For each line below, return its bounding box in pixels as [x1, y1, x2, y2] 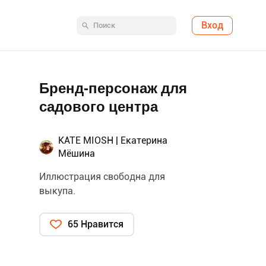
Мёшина [58, 148, 95, 159]
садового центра [39, 99, 158, 115]
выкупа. [39, 185, 75, 197]
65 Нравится [68, 218, 123, 230]
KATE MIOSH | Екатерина [58, 135, 167, 146]
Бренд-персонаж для [39, 80, 187, 97]
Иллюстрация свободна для [39, 171, 165, 182]
